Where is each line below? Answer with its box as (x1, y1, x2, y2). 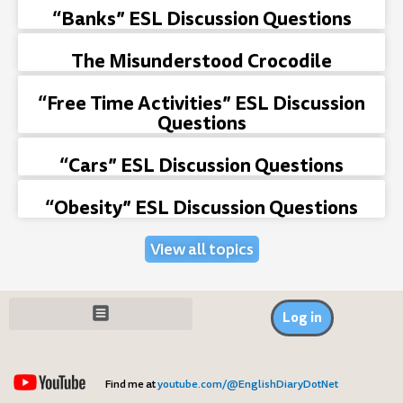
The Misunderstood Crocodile (71, 47, 332, 75)
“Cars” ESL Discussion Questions (59, 151, 344, 179)
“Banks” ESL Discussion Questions (51, 4, 352, 32)
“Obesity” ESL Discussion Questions (45, 193, 358, 221)
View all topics (149, 237, 254, 261)
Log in (282, 308, 322, 327)
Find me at (105, 376, 157, 392)
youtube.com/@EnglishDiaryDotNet (157, 376, 338, 392)
